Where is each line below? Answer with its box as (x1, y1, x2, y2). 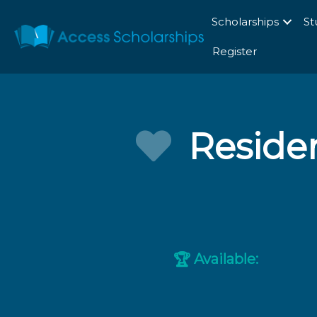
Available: (190, 250, 259, 268)
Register (212, 45, 257, 58)
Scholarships (211, 15, 279, 28)
